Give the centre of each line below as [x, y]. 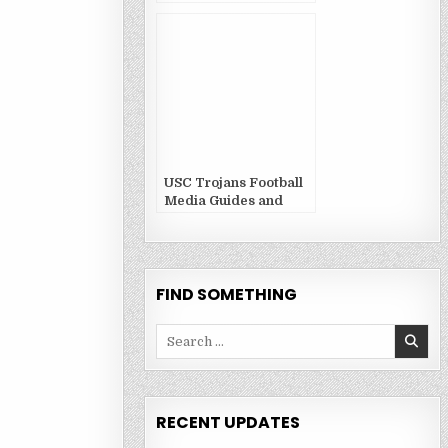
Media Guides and [223, 200]
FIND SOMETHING [226, 294]
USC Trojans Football [233, 182]
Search [177, 332]
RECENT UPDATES [227, 422]
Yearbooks [198, 218]
